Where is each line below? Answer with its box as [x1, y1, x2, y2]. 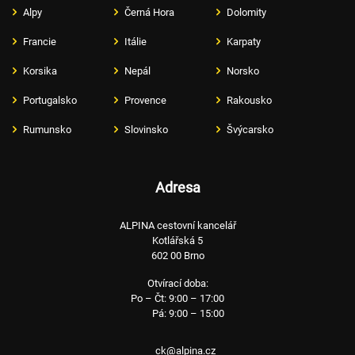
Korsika [23, 64, 57, 77]
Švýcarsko [226, 123, 273, 136]
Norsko [226, 64, 259, 77]
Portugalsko [23, 94, 77, 106]
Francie [23, 35, 56, 48]
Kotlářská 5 [152, 234, 203, 246]
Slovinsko [124, 123, 169, 136]
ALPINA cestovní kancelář [119, 219, 236, 231]
